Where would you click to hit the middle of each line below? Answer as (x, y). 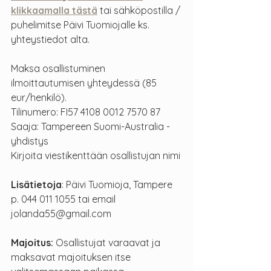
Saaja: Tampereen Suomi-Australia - (90, 127)
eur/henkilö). (39, 98)
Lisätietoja (36, 185)
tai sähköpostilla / (140, 11)
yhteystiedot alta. (50, 40)
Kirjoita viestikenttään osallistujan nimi (96, 156)
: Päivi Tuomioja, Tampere (117, 185)
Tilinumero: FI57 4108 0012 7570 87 (86, 112)
